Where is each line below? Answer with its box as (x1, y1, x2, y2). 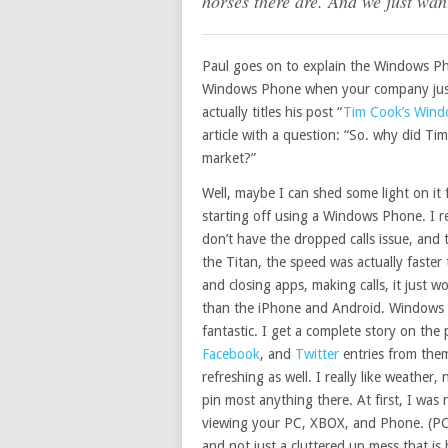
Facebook (202, 346, 260, 362)
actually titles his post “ (202, 104, 343, 120)
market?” (202, 150, 256, 166)
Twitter (295, 346, 339, 362)
